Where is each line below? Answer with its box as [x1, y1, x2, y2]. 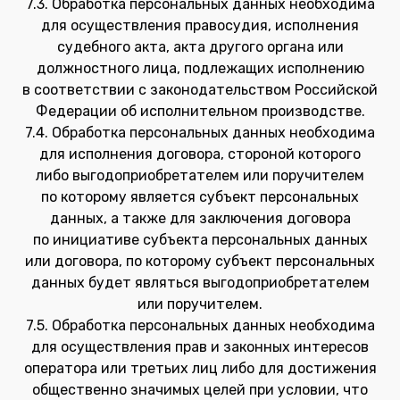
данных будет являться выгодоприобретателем [30, 274, 370, 291]
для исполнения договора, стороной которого [39, 146, 361, 162]
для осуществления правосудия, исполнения [41, 17, 359, 34]
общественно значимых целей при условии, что [32, 381, 368, 398]
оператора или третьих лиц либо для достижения [23, 360, 377, 377]
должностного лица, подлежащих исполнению [36, 60, 364, 77]
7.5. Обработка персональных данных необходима [25, 317, 375, 334]
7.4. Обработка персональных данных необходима [25, 124, 375, 141]
